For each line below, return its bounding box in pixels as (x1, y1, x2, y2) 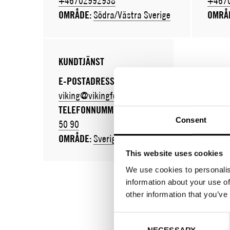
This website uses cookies (125, 148, 223, 158)
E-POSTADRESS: (58, 75, 117, 87)
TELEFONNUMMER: (58, 104, 127, 116)
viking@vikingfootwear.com (58, 89, 158, 101)
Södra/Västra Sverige (93, 9, 170, 21)
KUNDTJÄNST (58, 55, 104, 68)
